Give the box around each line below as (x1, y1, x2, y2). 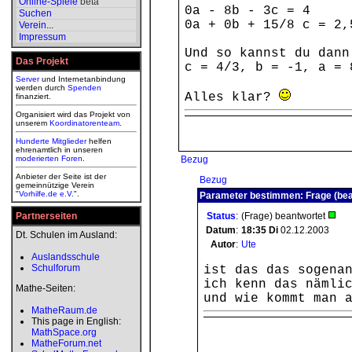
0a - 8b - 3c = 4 (185, 4, 310, 18)
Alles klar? (185, 90, 279, 104)
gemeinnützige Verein (16, 181, 94, 189)
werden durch (16, 83, 68, 92)
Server (16, 75, 39, 83)
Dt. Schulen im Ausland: (16, 229, 117, 240)
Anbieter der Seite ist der (16, 172, 106, 181)
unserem (16, 119, 49, 127)
